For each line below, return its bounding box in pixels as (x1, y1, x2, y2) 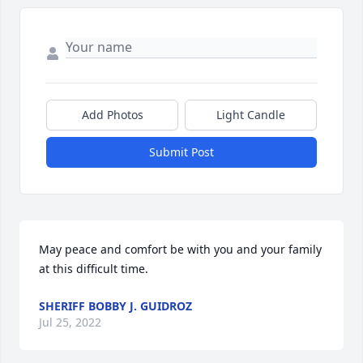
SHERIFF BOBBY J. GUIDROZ (39, 298, 192, 314)
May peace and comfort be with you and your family (39, 241, 322, 258)
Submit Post (149, 144, 214, 160)
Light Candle (216, 107, 285, 123)
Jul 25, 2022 (39, 314, 101, 331)
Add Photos (81, 107, 143, 123)
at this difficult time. (39, 261, 148, 277)
